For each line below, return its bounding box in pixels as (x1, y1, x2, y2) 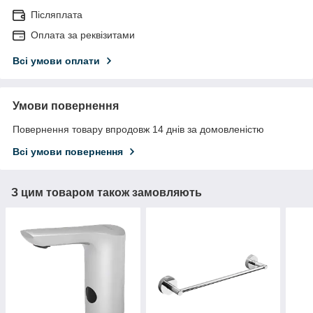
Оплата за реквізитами (31, 29, 135, 41)
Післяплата (31, 8, 82, 20)
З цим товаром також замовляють (11, 186, 202, 198)
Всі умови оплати (13, 54, 100, 66)
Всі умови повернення (13, 145, 123, 157)
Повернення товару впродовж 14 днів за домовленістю (13, 123, 264, 135)
